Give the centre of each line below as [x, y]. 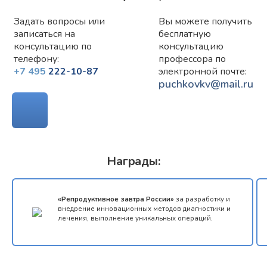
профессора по [192, 59]
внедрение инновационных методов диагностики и [144, 209]
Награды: [133, 161]
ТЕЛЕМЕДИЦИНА [52, 134]
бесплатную [185, 34]
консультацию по [53, 46]
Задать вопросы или [59, 21]
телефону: [36, 59]
